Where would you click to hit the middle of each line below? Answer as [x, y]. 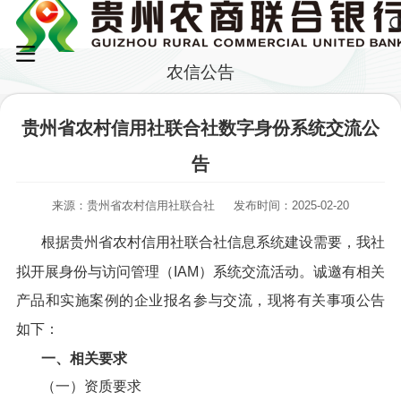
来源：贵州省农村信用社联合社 [134, 205]
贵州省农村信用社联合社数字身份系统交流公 [200, 128]
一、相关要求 [84, 358]
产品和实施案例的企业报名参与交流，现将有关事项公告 [200, 300]
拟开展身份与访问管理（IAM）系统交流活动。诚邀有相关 [200, 271]
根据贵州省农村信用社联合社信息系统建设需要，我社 [213, 242]
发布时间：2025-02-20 [291, 205]
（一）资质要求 [91, 387]
